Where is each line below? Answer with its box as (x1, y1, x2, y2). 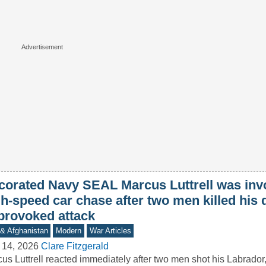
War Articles (89, 226, 131, 236)
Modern (56, 226, 82, 236)
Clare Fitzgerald (40, 241, 109, 252)
